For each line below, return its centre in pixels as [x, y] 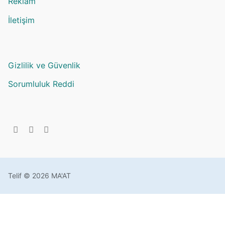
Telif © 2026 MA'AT [39, 176]
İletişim [21, 20]
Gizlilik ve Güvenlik [44, 65]
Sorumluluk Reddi [41, 84]
